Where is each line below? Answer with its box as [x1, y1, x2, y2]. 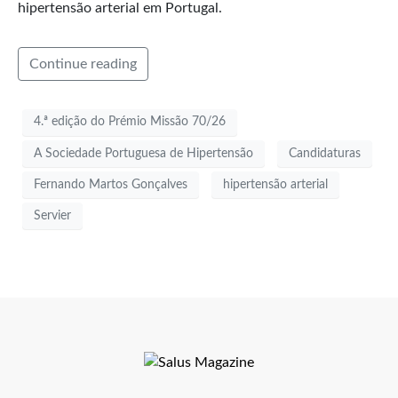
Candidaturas [289, 147, 361, 160]
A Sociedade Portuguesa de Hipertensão [34, 147, 253, 160]
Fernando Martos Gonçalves [34, 178, 187, 191]
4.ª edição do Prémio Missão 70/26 [34, 115, 226, 129]
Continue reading [29, 56, 137, 71]
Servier [34, 209, 71, 222]
